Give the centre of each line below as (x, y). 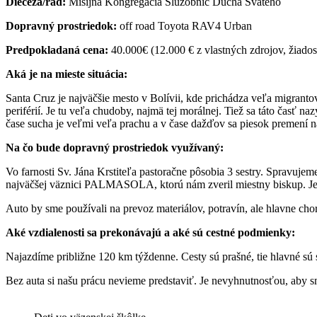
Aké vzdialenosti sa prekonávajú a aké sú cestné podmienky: (150, 232)
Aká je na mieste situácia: (67, 74)
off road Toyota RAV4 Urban (186, 25)
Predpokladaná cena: (57, 50)
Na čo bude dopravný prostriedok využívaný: (115, 147)
